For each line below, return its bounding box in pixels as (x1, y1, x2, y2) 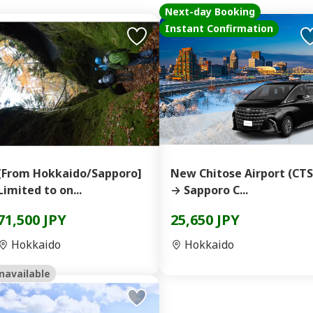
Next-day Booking (165, 5, 255, 18)
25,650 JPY (170, 210, 240, 229)
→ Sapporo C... (170, 182, 248, 198)
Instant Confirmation (165, 22, 273, 35)
